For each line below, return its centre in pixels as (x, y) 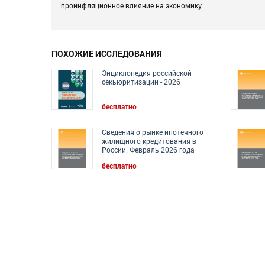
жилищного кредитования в (149, 141)
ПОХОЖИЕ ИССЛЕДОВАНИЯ (106, 54)
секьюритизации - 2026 (141, 82)
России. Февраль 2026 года (148, 150)
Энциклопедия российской (147, 73)
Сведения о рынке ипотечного (153, 132)
